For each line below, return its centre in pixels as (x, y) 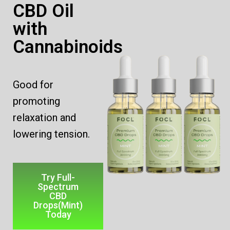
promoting (36, 101)
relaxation (35, 117)
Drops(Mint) (58, 205)
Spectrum (58, 186)
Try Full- (58, 177)
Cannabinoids (68, 47)
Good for (33, 84)
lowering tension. (51, 134)
